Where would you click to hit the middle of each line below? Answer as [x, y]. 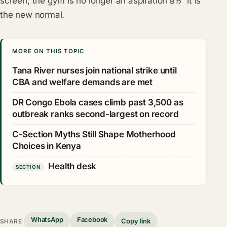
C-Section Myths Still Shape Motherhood [94, 135]
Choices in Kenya [46, 146]
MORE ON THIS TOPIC [48, 51]
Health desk [72, 166]
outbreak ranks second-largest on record [95, 114]
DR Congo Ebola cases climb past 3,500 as [98, 103]
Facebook [92, 220]
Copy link [136, 221]
